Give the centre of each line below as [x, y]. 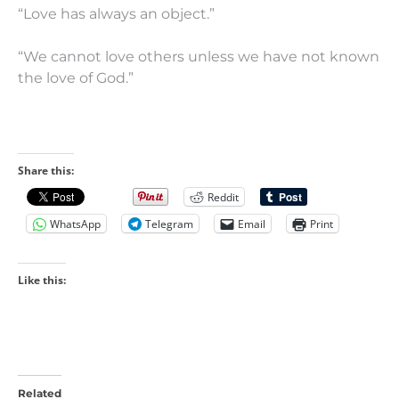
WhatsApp [75, 224]
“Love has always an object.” [116, 14]
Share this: [46, 171]
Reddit [223, 197]
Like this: [42, 280]
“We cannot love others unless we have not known [199, 57]
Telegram [169, 224]
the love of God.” [76, 78]
